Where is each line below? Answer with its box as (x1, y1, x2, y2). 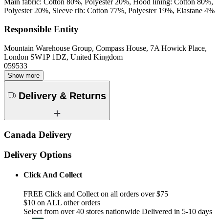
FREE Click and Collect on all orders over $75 (23, 190, 168, 198)
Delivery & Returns (19, 90, 106, 101)
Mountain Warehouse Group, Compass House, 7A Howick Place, (4, 44, 207, 53)
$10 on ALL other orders (23, 198, 100, 207)
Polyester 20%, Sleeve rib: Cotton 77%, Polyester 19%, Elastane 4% (4, 6, 215, 15)
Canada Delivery (4, 130, 72, 140)
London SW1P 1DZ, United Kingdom (4, 53, 123, 62)
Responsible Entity (4, 24, 79, 35)
